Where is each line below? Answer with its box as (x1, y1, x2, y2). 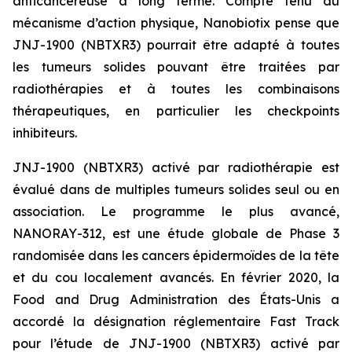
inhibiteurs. (13, 125, 77, 141)
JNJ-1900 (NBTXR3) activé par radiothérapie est (13, 159, 339, 175)
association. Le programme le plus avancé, (13, 203, 339, 219)
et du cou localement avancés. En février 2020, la (13, 269, 339, 285)
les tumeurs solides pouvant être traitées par (13, 59, 339, 75)
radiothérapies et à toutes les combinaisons (13, 81, 339, 97)
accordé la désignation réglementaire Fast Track (13, 313, 339, 329)
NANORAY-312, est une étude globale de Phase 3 (13, 225, 339, 241)
